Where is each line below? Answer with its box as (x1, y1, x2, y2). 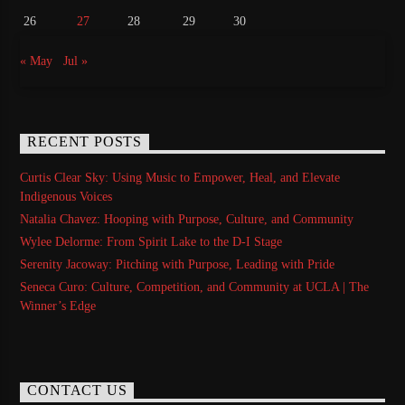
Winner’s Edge (20, 299, 97, 314)
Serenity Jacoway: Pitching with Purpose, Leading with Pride (20, 258, 335, 272)
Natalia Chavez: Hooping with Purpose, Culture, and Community (20, 212, 354, 226)
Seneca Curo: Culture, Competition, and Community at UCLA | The (20, 280, 370, 295)
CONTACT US (27, 382, 127, 399)
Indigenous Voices (20, 189, 113, 203)
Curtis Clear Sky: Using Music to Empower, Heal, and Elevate (20, 170, 341, 184)
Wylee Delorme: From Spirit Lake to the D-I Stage (20, 235, 283, 250)
